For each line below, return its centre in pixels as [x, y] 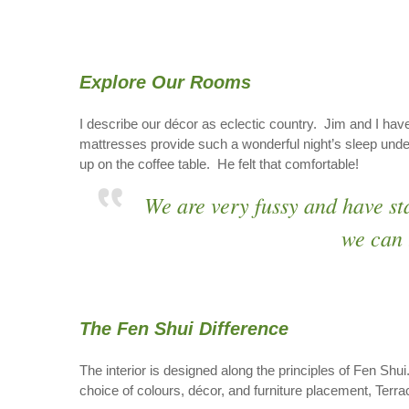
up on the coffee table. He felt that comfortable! [219, 164]
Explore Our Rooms [165, 82]
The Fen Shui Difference [184, 329]
